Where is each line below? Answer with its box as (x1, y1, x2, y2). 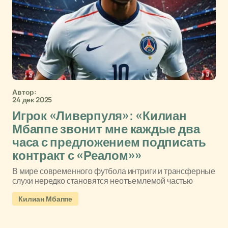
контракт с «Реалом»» (12, 149, 142, 162)
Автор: (12, 87, 37, 97)
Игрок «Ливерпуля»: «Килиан (12, 109, 187, 123)
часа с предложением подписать (12, 136, 207, 149)
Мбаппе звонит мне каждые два (12, 123, 200, 136)
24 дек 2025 (12, 95, 52, 104)
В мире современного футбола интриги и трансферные (12, 165, 216, 177)
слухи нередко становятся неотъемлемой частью (12, 175, 193, 186)
